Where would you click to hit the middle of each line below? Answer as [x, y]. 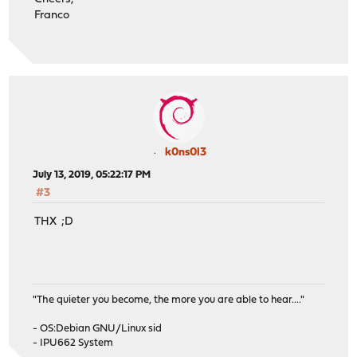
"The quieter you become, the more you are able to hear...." [169, 300]
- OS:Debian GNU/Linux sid [98, 329]
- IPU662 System [73, 343]
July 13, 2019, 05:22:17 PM [92, 175]
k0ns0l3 [186, 153]
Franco [52, 15]
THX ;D [54, 222]
